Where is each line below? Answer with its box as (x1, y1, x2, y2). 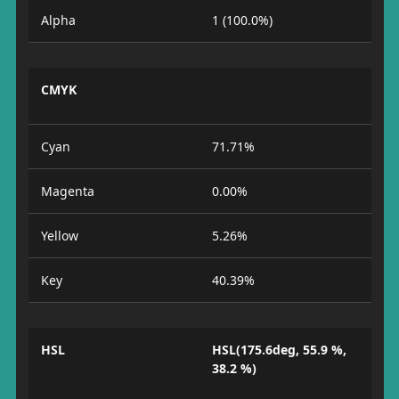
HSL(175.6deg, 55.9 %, (212, 341, 346, 358)
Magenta (40, 183, 94, 199)
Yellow (40, 227, 78, 244)
